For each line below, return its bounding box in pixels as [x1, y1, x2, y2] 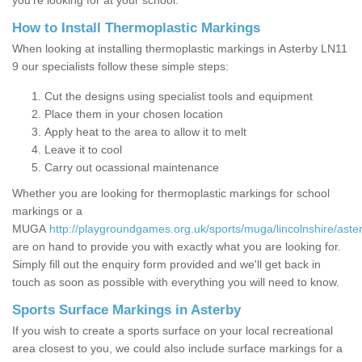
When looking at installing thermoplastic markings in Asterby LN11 [12, 42, 347, 56]
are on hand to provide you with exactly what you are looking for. [12, 240, 341, 254]
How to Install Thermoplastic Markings [12, 20, 264, 36]
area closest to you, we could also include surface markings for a [12, 342, 343, 356]
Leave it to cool [44, 143, 122, 157]
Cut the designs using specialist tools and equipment [44, 90, 316, 103]
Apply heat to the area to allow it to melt [44, 125, 246, 139]
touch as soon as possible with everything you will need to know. [12, 276, 343, 289]
